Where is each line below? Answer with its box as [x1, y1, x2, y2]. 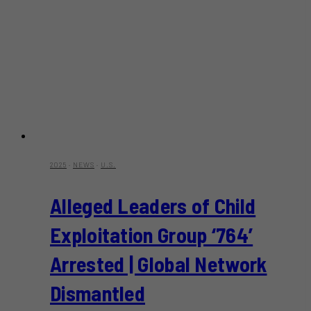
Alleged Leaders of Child [50, 192, 256, 218]
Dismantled [50, 280, 146, 305]
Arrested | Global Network [50, 251, 267, 276]
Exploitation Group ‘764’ [50, 221, 253, 247]
